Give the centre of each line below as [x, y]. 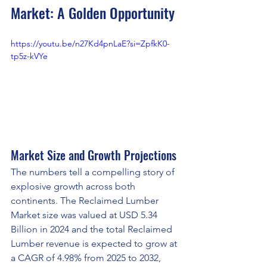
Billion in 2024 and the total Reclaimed [93, 229]
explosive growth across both [74, 186]
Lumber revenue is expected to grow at [95, 243]
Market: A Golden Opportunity [93, 13]
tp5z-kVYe [29, 56]
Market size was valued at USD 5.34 [85, 215]
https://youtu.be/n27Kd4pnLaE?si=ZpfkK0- [90, 44]
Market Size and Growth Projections [94, 155]
